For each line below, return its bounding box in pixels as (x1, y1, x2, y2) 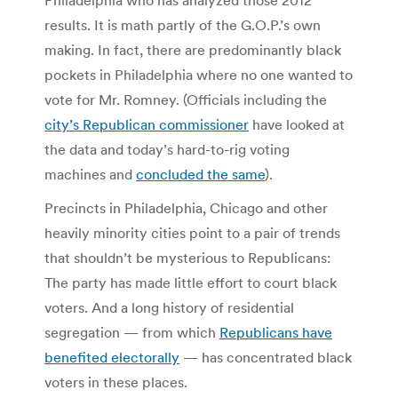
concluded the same (136, 164, 265, 183)
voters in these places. (44, 372, 187, 391)
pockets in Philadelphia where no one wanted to (44, 65, 353, 84)
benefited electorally (44, 347, 179, 366)
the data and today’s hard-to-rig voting (44, 139, 290, 158)
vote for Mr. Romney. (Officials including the (44, 90, 327, 108)
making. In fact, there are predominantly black (44, 40, 341, 59)
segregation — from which (44, 322, 219, 341)
